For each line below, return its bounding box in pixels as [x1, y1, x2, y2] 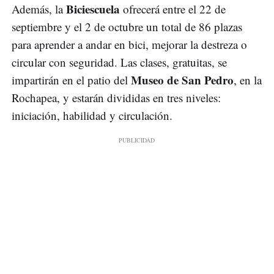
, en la [234, 72, 262, 88]
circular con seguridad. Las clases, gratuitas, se [12, 54, 227, 70]
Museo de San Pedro [131, 72, 234, 89]
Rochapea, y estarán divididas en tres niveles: [12, 90, 221, 106]
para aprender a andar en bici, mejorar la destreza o [12, 37, 247, 53]
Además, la [12, 1, 66, 17]
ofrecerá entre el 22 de [120, 1, 226, 17]
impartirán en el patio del [12, 72, 131, 88]
